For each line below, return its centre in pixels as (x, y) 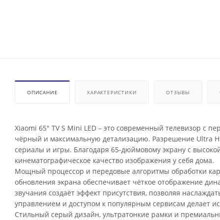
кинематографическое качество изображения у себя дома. (114, 161)
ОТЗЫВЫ (178, 93)
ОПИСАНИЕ (42, 93)
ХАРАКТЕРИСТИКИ (112, 93)
